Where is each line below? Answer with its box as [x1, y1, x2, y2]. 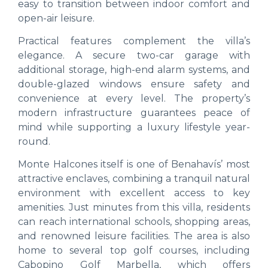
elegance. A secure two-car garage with [18, 49, 250, 61]
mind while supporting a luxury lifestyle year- [18, 121, 250, 133]
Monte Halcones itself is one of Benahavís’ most [18, 159, 250, 170]
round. [18, 135, 50, 147]
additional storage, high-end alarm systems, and [18, 63, 250, 75]
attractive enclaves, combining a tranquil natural [18, 173, 250, 185]
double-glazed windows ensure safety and [18, 78, 250, 90]
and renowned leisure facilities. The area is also [18, 230, 250, 242]
